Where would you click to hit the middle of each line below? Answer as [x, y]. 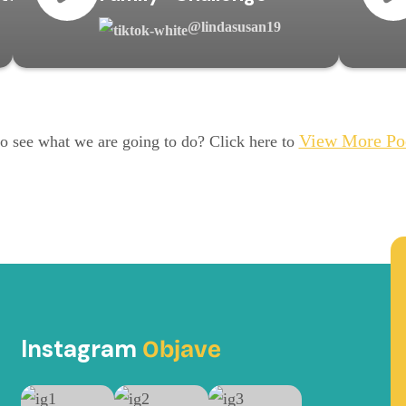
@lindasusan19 [234, 26]
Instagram [82, 348]
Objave [182, 349]
